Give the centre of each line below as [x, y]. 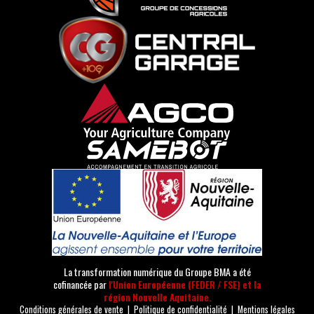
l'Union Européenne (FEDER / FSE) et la [185, 285]
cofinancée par [81, 285]
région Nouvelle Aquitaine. [157, 297]
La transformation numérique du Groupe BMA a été [157, 272]
